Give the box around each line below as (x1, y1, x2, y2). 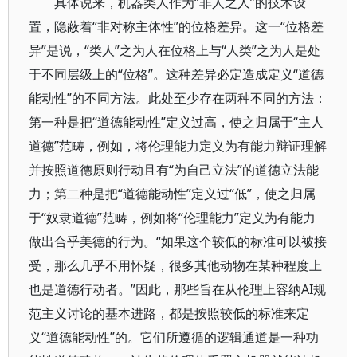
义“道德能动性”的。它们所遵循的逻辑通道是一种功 (29, 328, 319, 346)
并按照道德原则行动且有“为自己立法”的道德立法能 (29, 161, 319, 178)
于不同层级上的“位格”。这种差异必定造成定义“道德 (29, 65, 324, 83)
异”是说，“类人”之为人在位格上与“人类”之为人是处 (29, 41, 320, 59)
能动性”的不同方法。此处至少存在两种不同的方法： (29, 89, 327, 107)
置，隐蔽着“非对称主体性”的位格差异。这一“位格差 (29, 18, 324, 35)
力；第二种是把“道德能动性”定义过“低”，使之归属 (29, 185, 316, 202)
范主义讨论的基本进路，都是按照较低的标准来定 (29, 304, 309, 322)
